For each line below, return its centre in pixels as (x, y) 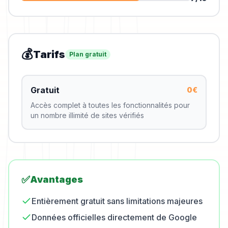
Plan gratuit (88, 54)
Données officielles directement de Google (114, 217)
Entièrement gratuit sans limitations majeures (117, 201)
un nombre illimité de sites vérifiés (87, 115)
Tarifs (49, 54)
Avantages (56, 179)
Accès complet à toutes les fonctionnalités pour (110, 105)
